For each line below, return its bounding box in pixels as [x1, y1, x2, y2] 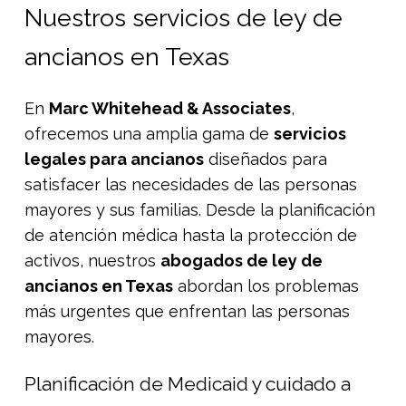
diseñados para [204, 150, 327, 169]
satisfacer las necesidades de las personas [24, 175, 357, 195]
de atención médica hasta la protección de [24, 226, 357, 246]
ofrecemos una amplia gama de [24, 124, 274, 144]
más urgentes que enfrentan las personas [24, 302, 350, 322]
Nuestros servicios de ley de [24, 3, 343, 32]
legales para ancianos [24, 150, 204, 169]
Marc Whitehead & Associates [49, 99, 291, 119]
